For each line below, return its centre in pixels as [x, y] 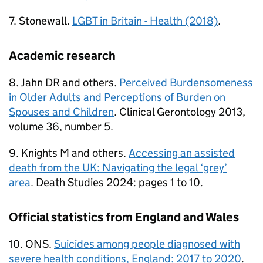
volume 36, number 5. [61, 127]
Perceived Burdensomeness [186, 82]
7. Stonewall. [41, 21]
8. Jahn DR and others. [64, 82]
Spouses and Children [61, 112]
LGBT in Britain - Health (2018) [145, 21]
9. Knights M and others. [69, 153]
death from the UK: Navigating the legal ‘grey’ [118, 168]
